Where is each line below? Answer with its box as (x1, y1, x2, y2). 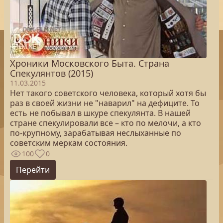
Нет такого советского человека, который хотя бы (10, 88, 206, 99)
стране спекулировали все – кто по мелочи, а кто (10, 117, 201, 128)
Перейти (16, 164, 50, 175)
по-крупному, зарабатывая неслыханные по (10, 127, 181, 138)
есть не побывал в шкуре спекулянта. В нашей (10, 108, 191, 118)
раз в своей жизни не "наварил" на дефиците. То (10, 98, 200, 109)
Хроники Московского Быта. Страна (10, 57, 169, 69)
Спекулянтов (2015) (10, 67, 93, 79)
